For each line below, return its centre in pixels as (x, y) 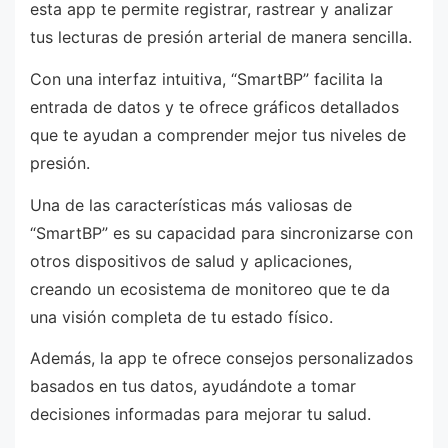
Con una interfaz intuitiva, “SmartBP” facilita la (206, 79)
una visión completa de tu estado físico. (181, 316)
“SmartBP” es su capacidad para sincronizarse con (221, 232)
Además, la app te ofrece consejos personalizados (221, 358)
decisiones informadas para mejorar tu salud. (200, 414)
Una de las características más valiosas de (191, 204)
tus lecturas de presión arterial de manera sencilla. (221, 37)
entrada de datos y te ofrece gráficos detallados (214, 107)
